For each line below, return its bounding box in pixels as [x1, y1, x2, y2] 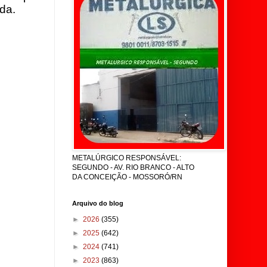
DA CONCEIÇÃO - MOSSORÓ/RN [72, 173, 182, 181]
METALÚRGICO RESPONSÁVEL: [72, 154, 181, 162]
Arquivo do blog [72, 200, 123, 207]
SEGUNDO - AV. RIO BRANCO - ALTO [72, 163, 194, 172]
